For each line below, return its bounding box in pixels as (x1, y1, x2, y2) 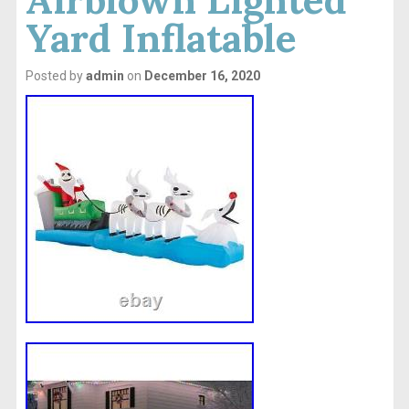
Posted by (25, 68, 86, 83)
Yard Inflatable (25, 13, 297, 63)
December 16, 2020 (143, 68, 260, 83)
